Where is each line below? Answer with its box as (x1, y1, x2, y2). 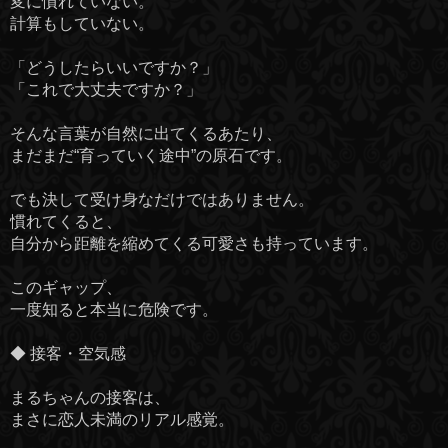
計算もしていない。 (10, 15, 154, 33)
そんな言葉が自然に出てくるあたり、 (10, 125, 282, 143)
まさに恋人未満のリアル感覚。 (10, 411, 234, 429)
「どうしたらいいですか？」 (10, 59, 218, 77)
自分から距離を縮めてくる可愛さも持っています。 (10, 235, 378, 253)
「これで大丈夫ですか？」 (10, 81, 202, 99)
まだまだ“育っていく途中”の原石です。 (10, 147, 292, 165)
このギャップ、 (10, 279, 122, 297)
